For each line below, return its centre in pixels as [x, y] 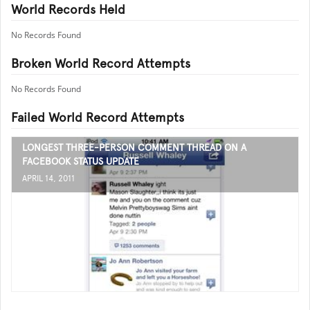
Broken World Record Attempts [101, 63]
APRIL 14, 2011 [48, 179]
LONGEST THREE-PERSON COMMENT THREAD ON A [134, 147]
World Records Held [68, 9]
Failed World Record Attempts [98, 117]
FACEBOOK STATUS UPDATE [81, 161]
